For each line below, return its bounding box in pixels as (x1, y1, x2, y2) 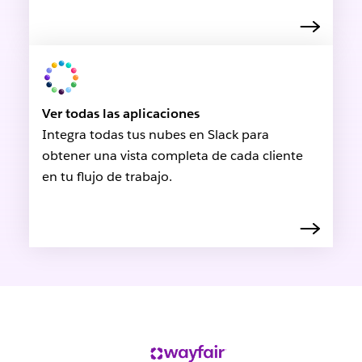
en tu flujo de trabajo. (41, 168, 172, 186)
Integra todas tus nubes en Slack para (41, 126, 269, 144)
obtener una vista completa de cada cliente (41, 147, 303, 165)
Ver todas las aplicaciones (41, 105, 200, 123)
